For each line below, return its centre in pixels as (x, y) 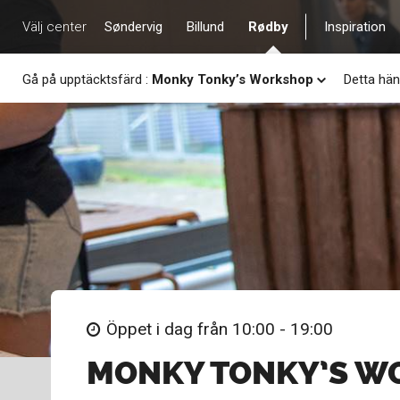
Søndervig (133, 26)
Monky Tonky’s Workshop (233, 79)
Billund (205, 26)
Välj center (54, 26)
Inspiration (355, 26)
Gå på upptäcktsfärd (84, 79)
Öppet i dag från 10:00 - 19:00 (220, 329)
